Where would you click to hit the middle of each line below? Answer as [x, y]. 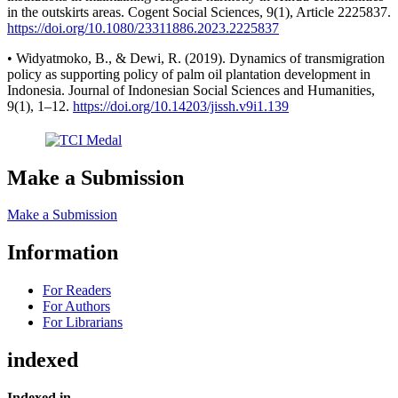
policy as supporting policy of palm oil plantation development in [189, 75]
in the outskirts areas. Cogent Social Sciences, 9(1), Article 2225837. [199, 12]
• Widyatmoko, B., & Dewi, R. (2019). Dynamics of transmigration [196, 59]
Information [63, 253]
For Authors [76, 306]
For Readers [77, 291]
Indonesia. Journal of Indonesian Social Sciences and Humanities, [191, 91]
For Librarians [83, 322]
